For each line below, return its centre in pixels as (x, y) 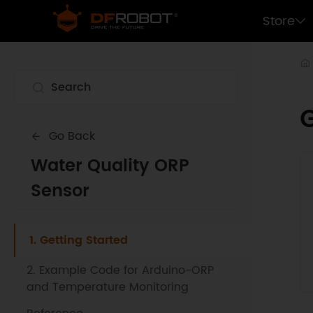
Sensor (60, 191)
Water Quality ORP (110, 166)
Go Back (72, 136)
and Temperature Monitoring (108, 287)
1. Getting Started (79, 240)
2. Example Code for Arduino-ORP (120, 270)
